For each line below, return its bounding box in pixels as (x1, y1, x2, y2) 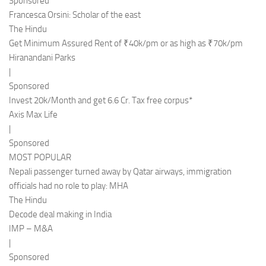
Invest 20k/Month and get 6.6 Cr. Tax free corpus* (9, 95, 192, 106)
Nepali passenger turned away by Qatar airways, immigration (9, 166, 232, 177)
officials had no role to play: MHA (9, 180, 128, 191)
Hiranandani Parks (9, 52, 75, 63)
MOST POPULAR (9, 152, 71, 163)
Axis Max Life (9, 109, 58, 120)
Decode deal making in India (9, 209, 112, 220)
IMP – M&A (9, 223, 53, 234)
